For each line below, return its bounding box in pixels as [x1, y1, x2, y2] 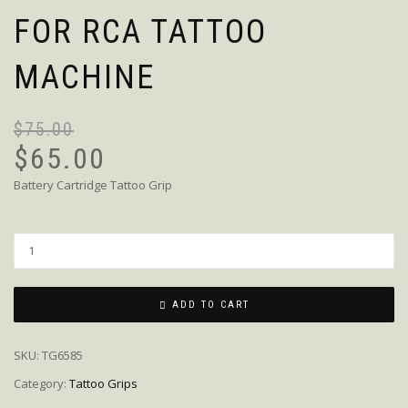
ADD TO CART [171, 299, 250, 311]
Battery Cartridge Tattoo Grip [14, 177, 172, 194]
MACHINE [14, 58, 155, 97]
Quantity [13, 234, 69, 251]
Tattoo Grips [69, 374, 138, 392]
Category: [14, 374, 69, 392]
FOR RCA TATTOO [14, 13, 267, 52]
